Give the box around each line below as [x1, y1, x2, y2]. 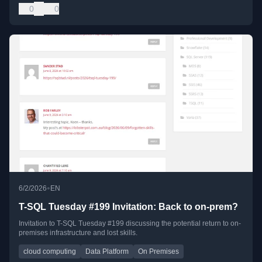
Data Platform [85, 247, 129, 256]
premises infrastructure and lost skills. [19, 228, 137, 237]
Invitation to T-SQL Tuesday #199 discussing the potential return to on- [19, 219, 241, 227]
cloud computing [23, 247, 76, 256]
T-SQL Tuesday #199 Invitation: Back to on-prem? [19, 201, 238, 212]
